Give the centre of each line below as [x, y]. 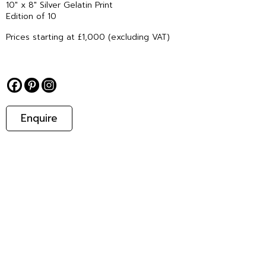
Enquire [39, 118]
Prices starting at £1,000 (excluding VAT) [88, 37]
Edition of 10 [31, 17]
